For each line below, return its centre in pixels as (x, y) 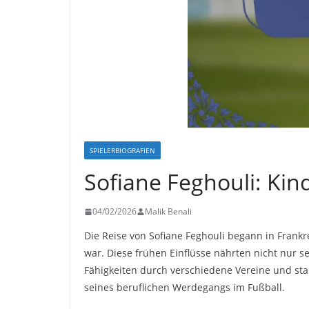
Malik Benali (168, 212)
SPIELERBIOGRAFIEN (122, 151)
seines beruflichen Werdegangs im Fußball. (185, 288)
